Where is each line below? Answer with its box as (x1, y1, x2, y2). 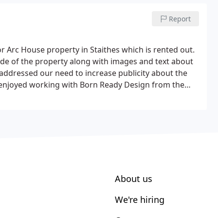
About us (115, 173, 152, 184)
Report (169, 14, 191, 23)
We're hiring (115, 194, 164, 205)
